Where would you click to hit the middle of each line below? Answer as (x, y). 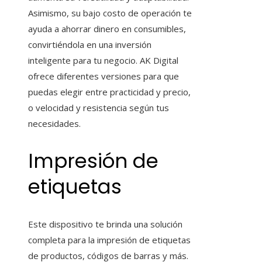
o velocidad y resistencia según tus (99, 108)
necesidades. (54, 124)
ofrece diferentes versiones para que (104, 76)
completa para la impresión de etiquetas (109, 239)
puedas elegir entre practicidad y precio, (109, 92)
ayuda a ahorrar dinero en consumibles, (107, 29)
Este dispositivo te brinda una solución (105, 224)
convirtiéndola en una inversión (90, 45)
